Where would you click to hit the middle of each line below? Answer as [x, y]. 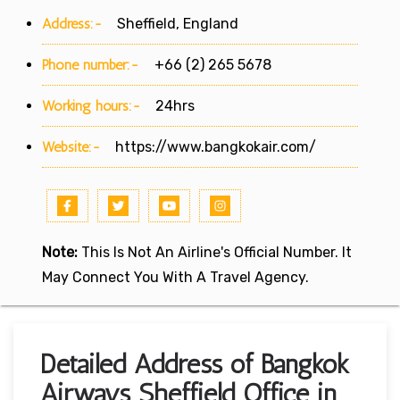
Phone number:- [93, 64]
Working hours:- [92, 105]
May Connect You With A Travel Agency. [175, 277]
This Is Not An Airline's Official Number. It [215, 252]
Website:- [71, 146]
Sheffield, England [171, 23]
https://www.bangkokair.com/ [216, 146]
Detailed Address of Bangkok [195, 364]
